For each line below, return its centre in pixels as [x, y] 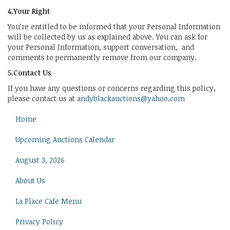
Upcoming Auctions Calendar [65, 139]
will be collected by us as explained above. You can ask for [108, 36]
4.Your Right [29, 11]
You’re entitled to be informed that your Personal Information [114, 26]
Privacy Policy [39, 221]
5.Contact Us [29, 72]
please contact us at [42, 98]
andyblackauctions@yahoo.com [131, 98]
